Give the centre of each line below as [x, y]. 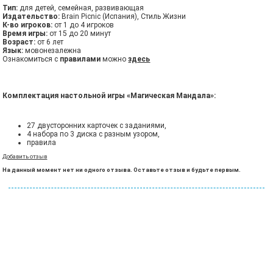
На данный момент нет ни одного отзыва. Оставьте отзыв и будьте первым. [122, 170]
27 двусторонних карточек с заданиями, [97, 126]
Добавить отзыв [25, 157]
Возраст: [19, 42]
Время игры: [25, 34]
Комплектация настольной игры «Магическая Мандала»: [109, 96]
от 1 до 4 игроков [83, 25]
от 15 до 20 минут [80, 34]
